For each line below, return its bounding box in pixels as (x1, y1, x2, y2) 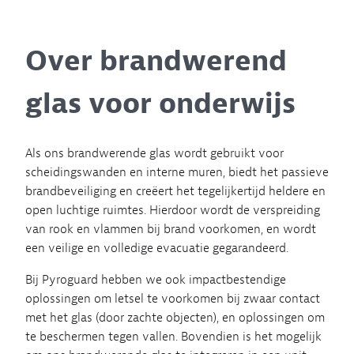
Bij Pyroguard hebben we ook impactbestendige (25, 271, 286, 288)
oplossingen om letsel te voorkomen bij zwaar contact (25, 290, 320, 307)
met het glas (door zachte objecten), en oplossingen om (25, 309, 325, 326)
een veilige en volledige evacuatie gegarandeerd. (25, 239, 288, 256)
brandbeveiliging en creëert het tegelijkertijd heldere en (25, 183, 326, 199)
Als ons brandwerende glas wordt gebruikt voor (25, 145, 284, 161)
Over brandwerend (25, 42, 287, 79)
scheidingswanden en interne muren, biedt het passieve (25, 164, 329, 180)
